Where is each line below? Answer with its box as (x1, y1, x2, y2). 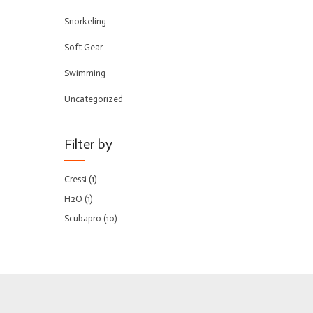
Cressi (64, 174, 87, 184)
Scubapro (64, 213, 101, 224)
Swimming (64, 68, 105, 78)
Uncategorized (64, 94, 123, 104)
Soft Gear (64, 42, 103, 52)
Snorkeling (64, 16, 106, 27)
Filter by (64, 136, 112, 152)
